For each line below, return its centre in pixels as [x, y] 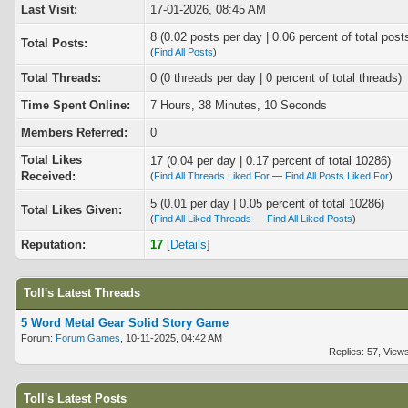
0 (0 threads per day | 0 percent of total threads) [276, 78]
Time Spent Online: [76, 105]
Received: [48, 176]
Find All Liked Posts [310, 219]
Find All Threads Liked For [212, 176]
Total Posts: [54, 43]
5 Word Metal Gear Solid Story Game [125, 323]
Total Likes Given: [71, 210]
